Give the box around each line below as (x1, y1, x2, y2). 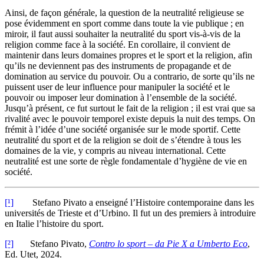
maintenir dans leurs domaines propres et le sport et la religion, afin (5, 50, 252, 61)
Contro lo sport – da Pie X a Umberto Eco (89, 239, 247, 249)
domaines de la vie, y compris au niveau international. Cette (5, 146, 226, 156)
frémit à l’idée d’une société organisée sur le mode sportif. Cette (5, 124, 240, 135)
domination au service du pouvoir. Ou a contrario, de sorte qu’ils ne (5, 71, 255, 82)
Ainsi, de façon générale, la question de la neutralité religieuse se (5, 8, 244, 18)
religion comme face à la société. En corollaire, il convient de (5, 39, 230, 50)
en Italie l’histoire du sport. (5, 219, 104, 229)
